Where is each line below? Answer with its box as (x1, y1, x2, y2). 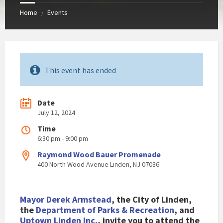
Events (47, 8, 68, 17)
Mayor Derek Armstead (20, 194, 111, 205)
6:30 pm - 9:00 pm (37, 134, 88, 143)
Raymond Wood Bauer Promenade (37, 149, 161, 159)
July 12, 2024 (37, 108, 75, 117)
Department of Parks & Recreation (36, 204, 174, 216)
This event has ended (45, 65, 116, 75)
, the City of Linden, (111, 194, 192, 205)
